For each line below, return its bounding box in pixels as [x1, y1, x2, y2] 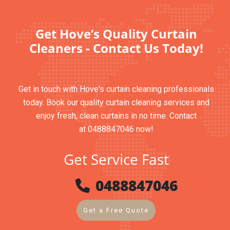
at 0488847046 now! [79, 124, 154, 134]
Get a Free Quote [83, 206, 149, 214]
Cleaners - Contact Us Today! [29, 40, 203, 56]
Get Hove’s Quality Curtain [35, 25, 197, 42]
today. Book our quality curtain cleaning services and [23, 98, 209, 107]
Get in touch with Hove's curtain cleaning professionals [18, 84, 214, 94]
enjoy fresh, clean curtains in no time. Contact [35, 111, 197, 121]
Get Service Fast [63, 149, 169, 169]
